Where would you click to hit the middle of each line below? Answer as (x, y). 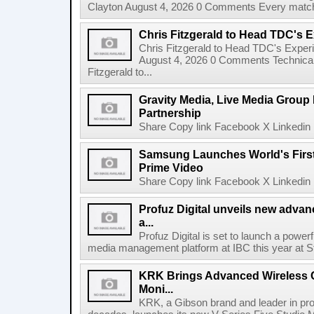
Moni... (156, 289)
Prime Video (171, 168)
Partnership (170, 113)
